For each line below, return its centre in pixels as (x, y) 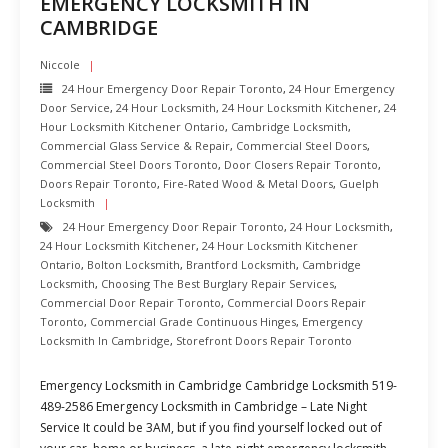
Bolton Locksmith (133, 264)
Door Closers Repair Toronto (301, 164)
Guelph (359, 183)
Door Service (75, 107)
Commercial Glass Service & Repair (135, 145)
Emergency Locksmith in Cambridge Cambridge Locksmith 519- (218, 385)
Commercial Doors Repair (296, 302)
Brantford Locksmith (241, 264)
